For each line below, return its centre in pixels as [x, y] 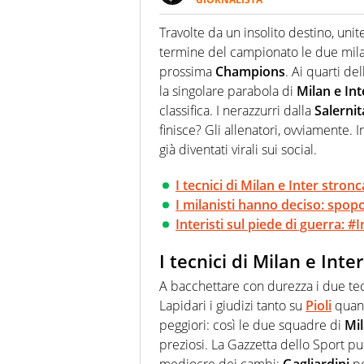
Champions [249, 72]
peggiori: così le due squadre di [252, 325]
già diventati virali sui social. [238, 150]
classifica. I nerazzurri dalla [237, 111]
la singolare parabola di [228, 91]
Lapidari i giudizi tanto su [232, 305]
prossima [186, 72]
